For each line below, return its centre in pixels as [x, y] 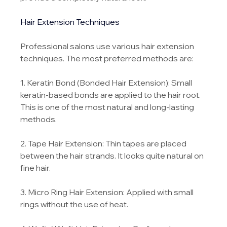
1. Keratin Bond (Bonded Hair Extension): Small [107, 82]
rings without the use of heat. [74, 204]
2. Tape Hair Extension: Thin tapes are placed [104, 143]
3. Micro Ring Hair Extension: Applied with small [108, 192]
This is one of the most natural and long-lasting [108, 107]
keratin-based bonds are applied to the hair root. [111, 94]
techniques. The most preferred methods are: [107, 58]
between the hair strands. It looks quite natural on [113, 155]
